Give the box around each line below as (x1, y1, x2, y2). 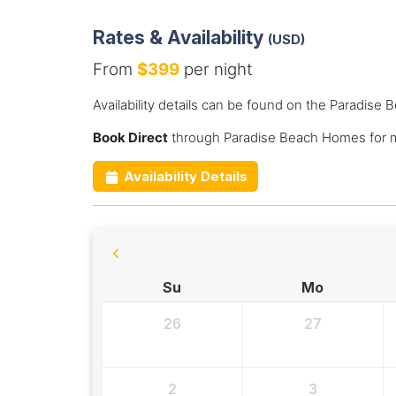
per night (179, 59, 253, 80)
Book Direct (92, 129, 168, 147)
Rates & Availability (92, 26, 268, 49)
